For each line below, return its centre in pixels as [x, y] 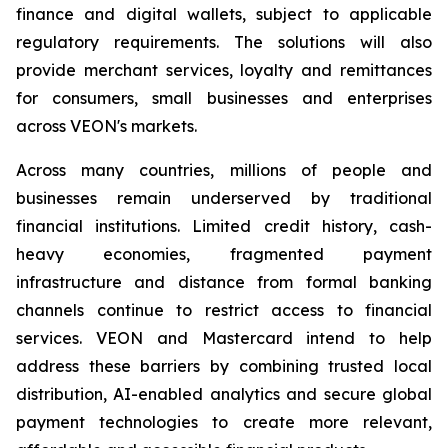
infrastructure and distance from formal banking [224, 282]
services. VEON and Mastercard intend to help [224, 338]
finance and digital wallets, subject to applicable [224, 14]
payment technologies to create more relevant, [224, 422]
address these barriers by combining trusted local [224, 366]
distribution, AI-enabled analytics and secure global [224, 394]
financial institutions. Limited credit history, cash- [224, 226]
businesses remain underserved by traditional [224, 198]
